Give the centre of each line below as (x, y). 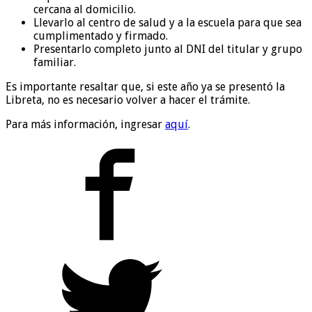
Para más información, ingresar (85, 124)
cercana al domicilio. (85, 9)
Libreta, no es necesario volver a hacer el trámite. (128, 100)
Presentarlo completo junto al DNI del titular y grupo (168, 49)
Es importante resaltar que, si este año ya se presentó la (145, 86)
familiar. (55, 62)
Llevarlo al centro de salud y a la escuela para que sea (167, 22)
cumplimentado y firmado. (101, 36)
